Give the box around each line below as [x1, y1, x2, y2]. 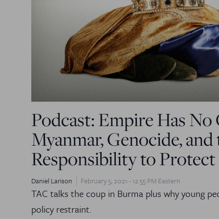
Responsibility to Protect [31, 146, 216, 171]
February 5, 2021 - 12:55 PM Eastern [81, 175, 180, 186]
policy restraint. [31, 202, 91, 216]
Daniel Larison [31, 175, 72, 186]
